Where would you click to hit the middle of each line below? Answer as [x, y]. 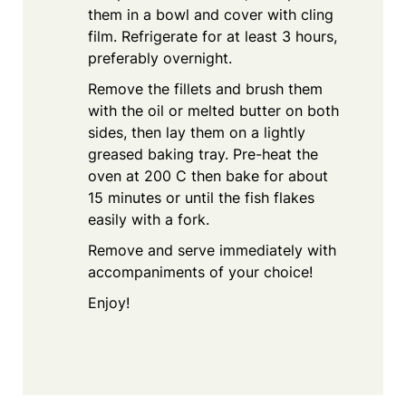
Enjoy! [109, 303]
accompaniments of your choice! [200, 272]
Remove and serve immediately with [212, 251]
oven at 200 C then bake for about [208, 176]
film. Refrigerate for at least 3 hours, [213, 37]
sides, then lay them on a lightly [197, 133]
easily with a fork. [149, 220]
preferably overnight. [160, 58]
